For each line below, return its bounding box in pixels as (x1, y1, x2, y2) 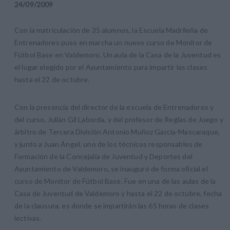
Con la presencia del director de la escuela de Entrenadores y (14, 102, 214, 111)
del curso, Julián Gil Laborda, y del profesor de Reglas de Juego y (14, 114, 223, 124)
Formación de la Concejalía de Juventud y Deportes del (14, 151, 193, 161)
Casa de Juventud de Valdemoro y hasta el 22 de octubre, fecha (14, 188, 222, 198)
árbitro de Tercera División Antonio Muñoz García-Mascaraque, (14, 127, 220, 136)
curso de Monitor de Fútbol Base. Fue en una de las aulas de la (14, 176, 216, 185)
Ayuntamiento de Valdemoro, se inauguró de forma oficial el (14, 164, 208, 173)
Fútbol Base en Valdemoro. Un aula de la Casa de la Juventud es (14, 50, 221, 59)
